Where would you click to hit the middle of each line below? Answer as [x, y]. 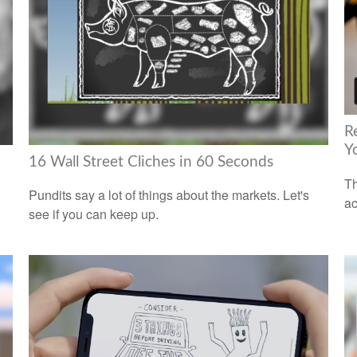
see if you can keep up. [93, 214]
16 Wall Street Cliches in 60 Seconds [151, 162]
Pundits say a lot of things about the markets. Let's [169, 195]
